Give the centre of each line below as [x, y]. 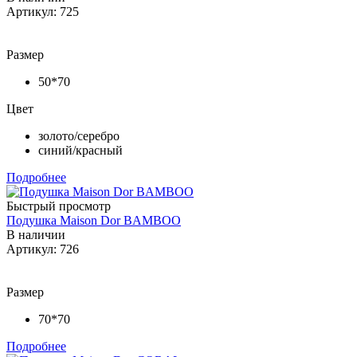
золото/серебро [79, 135]
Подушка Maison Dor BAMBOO [94, 220]
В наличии [36, 234]
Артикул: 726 [43, 249]
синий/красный [80, 150]
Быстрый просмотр [59, 206]
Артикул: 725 [43, 11]
